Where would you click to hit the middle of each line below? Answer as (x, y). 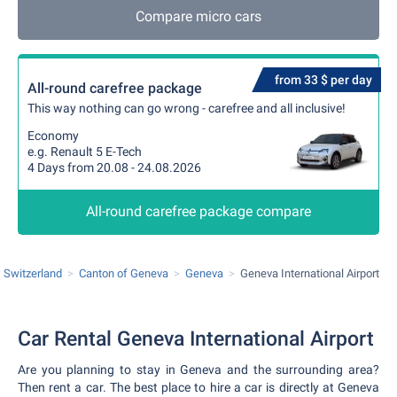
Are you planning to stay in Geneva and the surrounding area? (198, 370)
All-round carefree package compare (198, 211)
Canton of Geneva (124, 273)
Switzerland (33, 273)
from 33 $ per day (323, 80)
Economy (53, 136)
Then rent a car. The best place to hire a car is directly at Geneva (198, 387)
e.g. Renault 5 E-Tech (85, 152)
